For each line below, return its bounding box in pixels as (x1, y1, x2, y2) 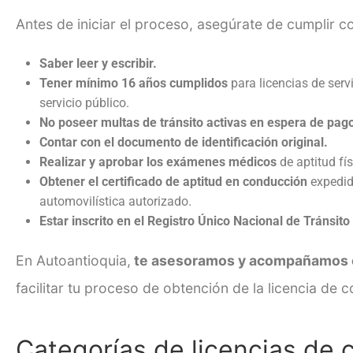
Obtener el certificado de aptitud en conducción (39, 173, 307, 189)
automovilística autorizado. (39, 193, 191, 209)
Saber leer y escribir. (39, 55, 157, 71)
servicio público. (39, 95, 129, 110)
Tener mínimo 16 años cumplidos (39, 75, 228, 91)
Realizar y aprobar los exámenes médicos (39, 154, 277, 169)
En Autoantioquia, (16, 251, 131, 269)
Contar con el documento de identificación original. (39, 134, 328, 150)
